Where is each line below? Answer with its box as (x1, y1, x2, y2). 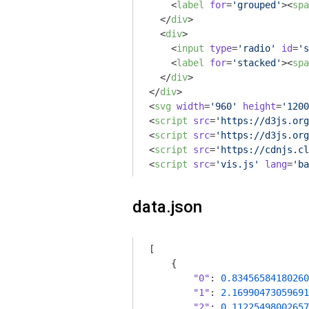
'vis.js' (215, 159, 259, 170)
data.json (132, 197, 202, 217)
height (243, 101, 276, 112)
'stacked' (232, 57, 281, 68)
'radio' (237, 43, 276, 54)
